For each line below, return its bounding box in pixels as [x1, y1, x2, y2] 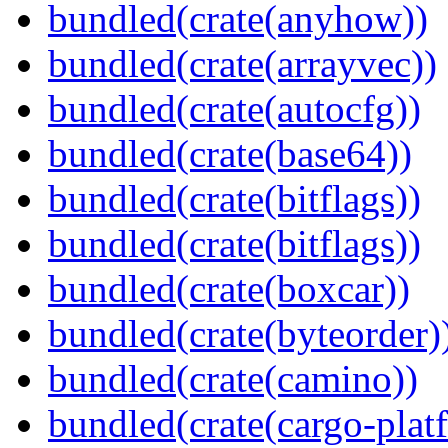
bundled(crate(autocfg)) [48, 87, 421, 131]
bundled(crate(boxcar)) [48, 267, 410, 311]
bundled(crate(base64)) [48, 132, 412, 176]
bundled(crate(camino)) [48, 357, 418, 401]
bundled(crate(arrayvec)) [48, 42, 437, 86]
